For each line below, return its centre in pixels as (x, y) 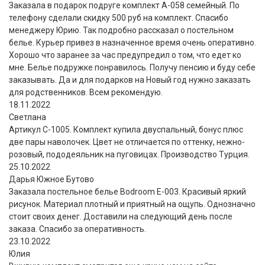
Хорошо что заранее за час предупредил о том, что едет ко (125, 55)
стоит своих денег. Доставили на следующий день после (121, 216)
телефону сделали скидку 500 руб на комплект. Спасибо (119, 17)
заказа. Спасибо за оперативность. (77, 229)
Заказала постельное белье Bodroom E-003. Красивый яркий (127, 191)
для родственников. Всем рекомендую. (86, 92)
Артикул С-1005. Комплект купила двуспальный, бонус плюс (126, 129)
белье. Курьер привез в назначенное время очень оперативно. (132, 42)
